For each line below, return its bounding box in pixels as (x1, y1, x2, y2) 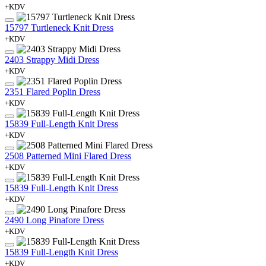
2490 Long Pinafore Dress (5, 214, 104, 225)
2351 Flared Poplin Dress (5, 86, 100, 97)
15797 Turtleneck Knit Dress (5, 22, 113, 33)
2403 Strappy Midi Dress (5, 54, 99, 65)
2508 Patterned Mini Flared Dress (5, 150, 131, 161)
